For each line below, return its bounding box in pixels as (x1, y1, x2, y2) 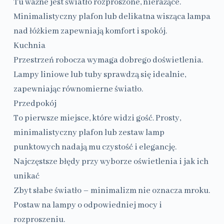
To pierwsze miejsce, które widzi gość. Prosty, (13, 113, 181, 124)
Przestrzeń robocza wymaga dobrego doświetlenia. (13, 55, 203, 66)
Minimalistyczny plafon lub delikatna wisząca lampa (13, 11, 210, 22)
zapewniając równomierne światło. (13, 84, 143, 95)
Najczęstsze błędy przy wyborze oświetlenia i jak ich (13, 156, 208, 167)
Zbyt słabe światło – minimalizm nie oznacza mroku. (13, 185, 210, 196)
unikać (13, 171, 39, 182)
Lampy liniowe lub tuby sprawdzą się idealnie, (13, 69, 186, 80)
